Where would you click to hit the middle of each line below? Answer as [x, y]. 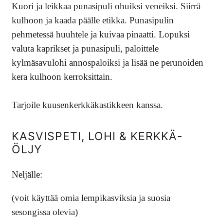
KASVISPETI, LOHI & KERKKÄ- [97, 136]
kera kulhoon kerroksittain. [62, 77]
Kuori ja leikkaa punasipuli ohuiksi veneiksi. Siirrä [106, 6]
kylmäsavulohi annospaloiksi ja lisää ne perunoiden [108, 63]
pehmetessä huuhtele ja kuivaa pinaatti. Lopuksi [101, 35]
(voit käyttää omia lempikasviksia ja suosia [91, 198]
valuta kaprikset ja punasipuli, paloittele [85, 49]
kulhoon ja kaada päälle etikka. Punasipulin [93, 20]
